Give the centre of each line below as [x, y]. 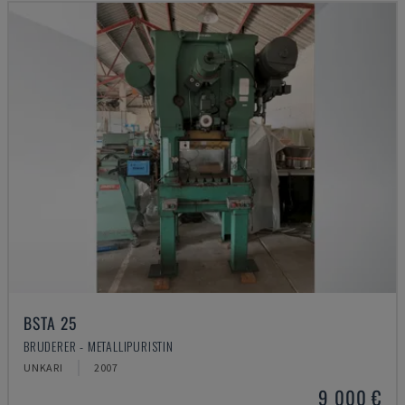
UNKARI [43, 367]
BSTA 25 [50, 323]
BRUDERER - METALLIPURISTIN [99, 346]
